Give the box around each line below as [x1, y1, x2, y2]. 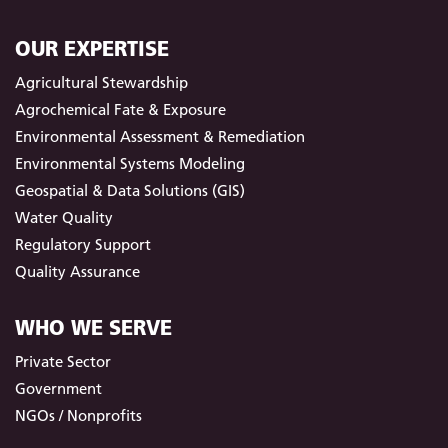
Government [15, 379, 102, 399]
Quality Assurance [15, 262, 140, 282]
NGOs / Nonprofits [15, 406, 142, 426]
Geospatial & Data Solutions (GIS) [15, 181, 245, 201]
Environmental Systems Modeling [15, 154, 245, 174]
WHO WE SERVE [15, 315, 172, 341]
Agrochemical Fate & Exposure [15, 100, 226, 120]
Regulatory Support [15, 235, 151, 255]
